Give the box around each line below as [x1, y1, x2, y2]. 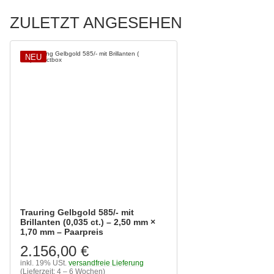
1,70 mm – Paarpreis [20, 226, 103, 237]
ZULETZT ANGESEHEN [10, 13, 182, 32]
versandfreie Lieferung [68, 258, 144, 267]
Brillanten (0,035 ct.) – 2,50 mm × [20, 217, 155, 227]
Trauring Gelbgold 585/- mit [20, 207, 134, 217]
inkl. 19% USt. [20, 258, 67, 267]
